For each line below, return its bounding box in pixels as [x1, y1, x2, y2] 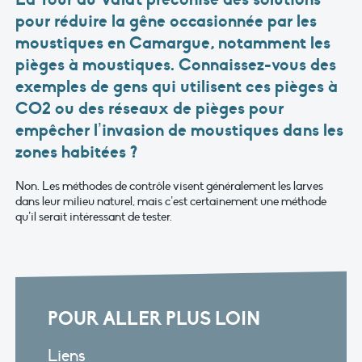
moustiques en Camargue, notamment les [15, 32, 330, 54]
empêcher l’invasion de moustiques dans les [15, 120, 343, 141]
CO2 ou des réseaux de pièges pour [15, 98, 284, 120]
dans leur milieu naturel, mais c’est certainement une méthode [15, 194, 326, 209]
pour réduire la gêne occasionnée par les [15, 11, 317, 32]
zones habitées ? [15, 141, 145, 163]
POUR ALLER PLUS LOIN [47, 306, 260, 330]
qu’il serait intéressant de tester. [15, 209, 172, 225]
